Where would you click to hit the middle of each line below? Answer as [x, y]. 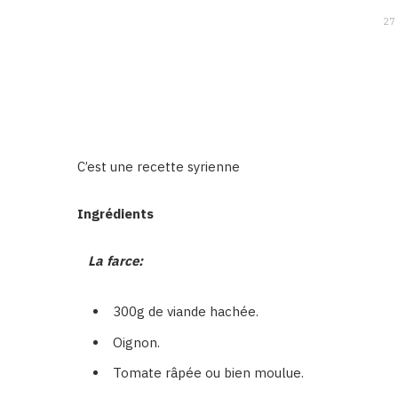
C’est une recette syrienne [159, 167]
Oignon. [136, 342]
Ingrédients [115, 214]
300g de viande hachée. [186, 311]
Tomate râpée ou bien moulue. [208, 373]
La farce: [110, 261]
